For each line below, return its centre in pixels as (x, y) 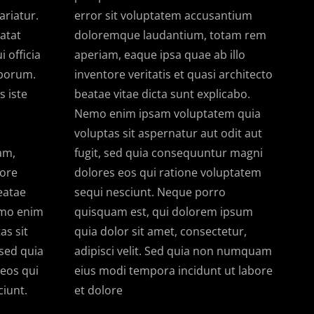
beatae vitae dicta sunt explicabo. (162, 94)
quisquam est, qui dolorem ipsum (163, 212)
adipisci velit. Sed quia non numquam (173, 251)
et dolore (98, 291)
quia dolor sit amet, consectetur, (160, 232)
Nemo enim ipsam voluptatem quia (167, 114)
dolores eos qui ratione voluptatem (168, 173)
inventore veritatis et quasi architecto (173, 75)
